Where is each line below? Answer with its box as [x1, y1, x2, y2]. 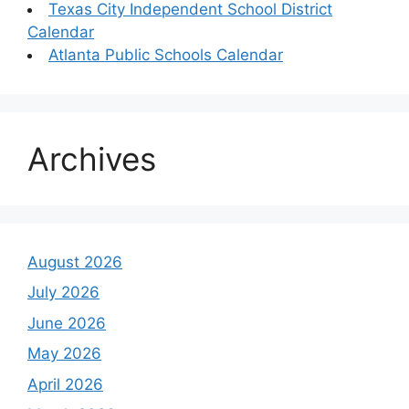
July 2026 [27, 283, 100, 301]
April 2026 [27, 374, 103, 393]
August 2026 [27, 252, 122, 271]
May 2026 [27, 344, 101, 362]
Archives [27, 139, 156, 178]
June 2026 [27, 313, 106, 332]
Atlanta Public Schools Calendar [48, 45, 283, 64]
